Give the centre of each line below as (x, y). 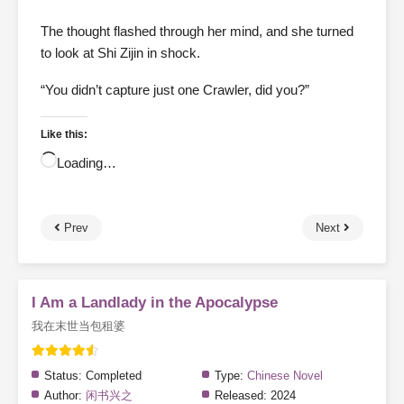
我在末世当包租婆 (78, 326)
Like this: (64, 135)
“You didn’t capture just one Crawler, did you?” (175, 90)
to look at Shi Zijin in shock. (120, 53)
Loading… (87, 163)
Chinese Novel (285, 376)
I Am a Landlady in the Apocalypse (155, 303)
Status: (63, 376)
